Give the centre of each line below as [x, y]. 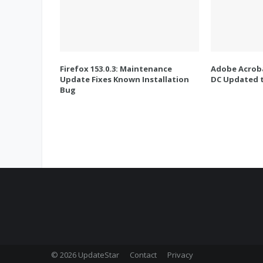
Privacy [180, 255]
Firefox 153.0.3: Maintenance [116, 69]
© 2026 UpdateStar [85, 255]
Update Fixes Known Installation [124, 80]
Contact [143, 255]
